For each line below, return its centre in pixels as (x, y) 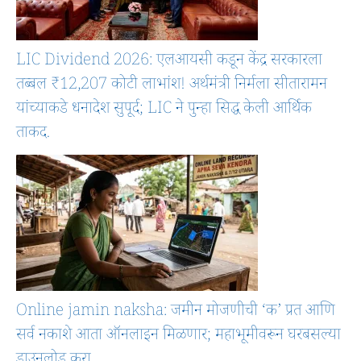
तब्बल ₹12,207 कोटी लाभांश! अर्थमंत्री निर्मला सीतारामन (172, 87)
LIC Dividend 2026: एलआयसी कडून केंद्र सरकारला (169, 62)
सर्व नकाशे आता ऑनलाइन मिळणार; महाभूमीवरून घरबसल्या (178, 337)
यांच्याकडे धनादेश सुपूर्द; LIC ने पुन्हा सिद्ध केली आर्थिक (164, 111)
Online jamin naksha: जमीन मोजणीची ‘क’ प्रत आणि (176, 313)
